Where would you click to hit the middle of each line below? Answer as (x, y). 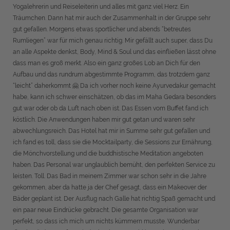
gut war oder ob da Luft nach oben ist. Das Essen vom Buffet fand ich (111, 108)
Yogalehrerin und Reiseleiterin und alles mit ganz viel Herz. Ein (101, 7)
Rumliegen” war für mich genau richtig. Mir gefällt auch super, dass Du (113, 41)
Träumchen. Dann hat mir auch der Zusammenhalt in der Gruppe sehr (112, 18)
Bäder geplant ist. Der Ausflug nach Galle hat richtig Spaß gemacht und (114, 199)
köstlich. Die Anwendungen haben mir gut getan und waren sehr (104, 120)
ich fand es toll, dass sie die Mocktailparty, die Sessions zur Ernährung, (113, 142)
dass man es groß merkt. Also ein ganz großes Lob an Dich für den (107, 63)
